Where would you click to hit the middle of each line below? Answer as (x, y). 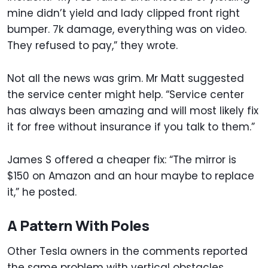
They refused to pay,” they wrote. (92, 46)
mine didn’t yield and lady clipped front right (124, 13)
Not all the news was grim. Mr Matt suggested (126, 79)
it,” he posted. (42, 192)
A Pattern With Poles (78, 226)
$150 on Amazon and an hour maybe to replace (131, 176)
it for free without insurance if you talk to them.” (133, 127)
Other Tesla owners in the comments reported (127, 252)
